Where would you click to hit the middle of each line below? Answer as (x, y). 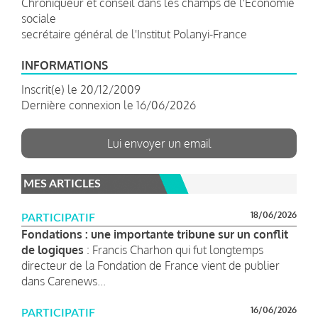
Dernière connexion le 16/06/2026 (109, 105)
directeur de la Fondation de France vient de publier (150, 265)
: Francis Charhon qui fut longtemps (174, 250)
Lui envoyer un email (159, 143)
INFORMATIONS (65, 65)
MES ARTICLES (62, 183)
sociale (39, 18)
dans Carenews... (64, 281)
